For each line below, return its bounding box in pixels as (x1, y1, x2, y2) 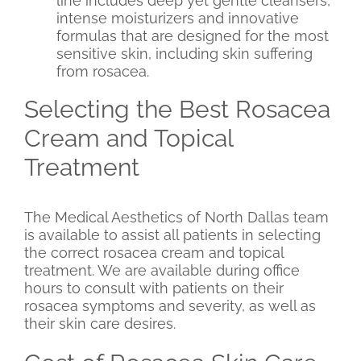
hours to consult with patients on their (24, 280, 284, 297)
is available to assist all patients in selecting (24, 226, 321, 244)
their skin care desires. (24, 315, 176, 333)
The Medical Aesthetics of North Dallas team (24, 209, 329, 226)
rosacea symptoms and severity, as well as (24, 297, 316, 315)
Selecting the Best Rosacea (24, 95, 330, 124)
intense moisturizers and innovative (56, 10, 299, 27)
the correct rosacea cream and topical (24, 244, 284, 262)
